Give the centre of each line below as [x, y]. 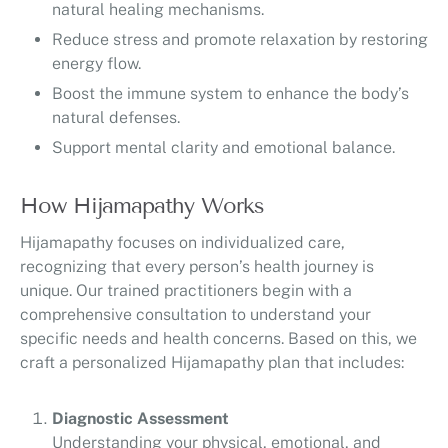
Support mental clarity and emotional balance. [223, 148]
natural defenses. [116, 118]
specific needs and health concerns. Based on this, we [218, 339]
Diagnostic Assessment [140, 419]
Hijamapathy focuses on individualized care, [182, 243]
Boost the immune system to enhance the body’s [230, 94]
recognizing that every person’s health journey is [197, 267]
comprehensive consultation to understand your [195, 315]
